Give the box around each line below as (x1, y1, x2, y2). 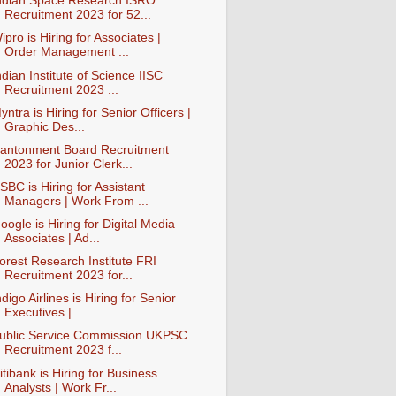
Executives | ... (4, 306, 86, 320)
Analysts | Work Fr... (4, 380, 117, 394)
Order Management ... (4, 45, 129, 59)
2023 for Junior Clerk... (4, 156, 133, 171)
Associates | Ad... (4, 232, 100, 245)
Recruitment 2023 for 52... (4, 8, 151, 22)
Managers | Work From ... (4, 194, 148, 208)
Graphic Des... (4, 119, 85, 133)
